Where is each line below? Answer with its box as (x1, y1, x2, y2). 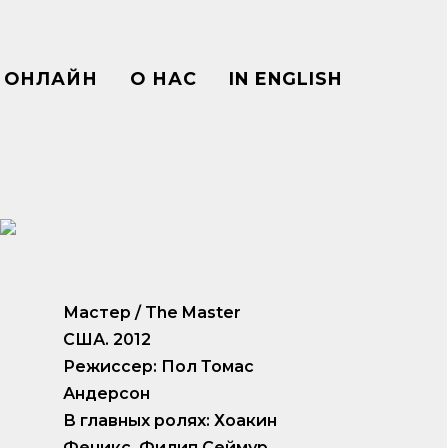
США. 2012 (62, 330, 151, 350)
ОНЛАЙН (4, 68, 98, 89)
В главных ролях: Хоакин (62, 411, 277, 431)
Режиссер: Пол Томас (62, 357, 254, 377)
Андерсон (62, 384, 150, 404)
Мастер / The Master (62, 303, 241, 323)
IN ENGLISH (229, 68, 342, 89)
